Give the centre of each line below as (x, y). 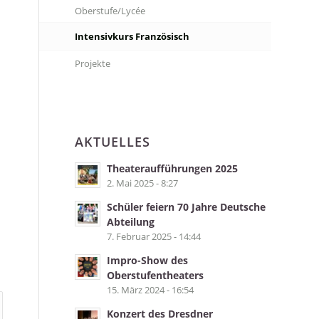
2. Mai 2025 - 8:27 (143, 183)
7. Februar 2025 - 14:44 (154, 236)
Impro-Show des (148, 260)
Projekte (93, 63)
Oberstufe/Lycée (110, 11)
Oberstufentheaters (156, 275)
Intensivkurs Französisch (132, 36)
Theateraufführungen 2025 (173, 168)
